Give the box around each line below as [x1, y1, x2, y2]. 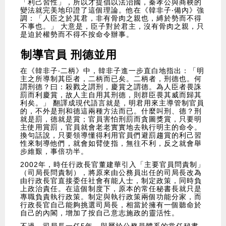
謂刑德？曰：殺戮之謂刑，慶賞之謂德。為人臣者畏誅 [20, 83, 202, 91]
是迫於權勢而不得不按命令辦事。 [20, 30, 134, 39]
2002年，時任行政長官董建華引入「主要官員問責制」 [20, 160, 205, 169]
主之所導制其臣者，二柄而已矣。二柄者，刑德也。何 [20, 75, 202, 83]
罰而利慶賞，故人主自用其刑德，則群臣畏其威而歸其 [20, 91, 202, 99]
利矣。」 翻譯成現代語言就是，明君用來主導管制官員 [20, 99, 204, 107]
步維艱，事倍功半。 [20, 147, 93, 156]
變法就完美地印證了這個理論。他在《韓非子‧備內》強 [20, 6, 204, 15]
